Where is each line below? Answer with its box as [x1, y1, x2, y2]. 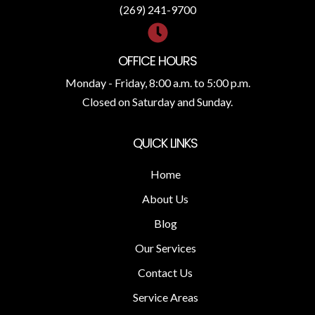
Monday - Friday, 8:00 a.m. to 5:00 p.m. [65, 76, 250, 90]
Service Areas [132, 290, 198, 304]
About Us [142, 192, 188, 206]
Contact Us [138, 266, 193, 280]
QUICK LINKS [133, 134, 198, 153]
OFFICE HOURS [118, 52, 197, 70]
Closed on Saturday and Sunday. [82, 95, 233, 109]
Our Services [134, 241, 196, 255]
